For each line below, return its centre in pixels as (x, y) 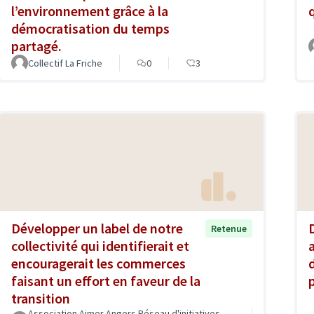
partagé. (36, 46)
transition (41, 298)
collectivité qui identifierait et (100, 245)
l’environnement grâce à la (90, 11)
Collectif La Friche (65, 63)
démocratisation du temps (90, 29)
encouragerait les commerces (98, 263)
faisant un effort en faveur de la (106, 280)
